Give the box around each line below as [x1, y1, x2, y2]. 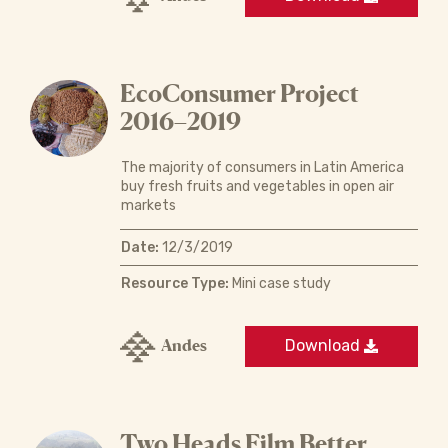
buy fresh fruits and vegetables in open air [120, 177, 394, 195]
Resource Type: [120, 274, 229, 292]
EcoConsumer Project [119, 78, 359, 108]
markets [120, 196, 176, 214]
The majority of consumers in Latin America [120, 158, 404, 176]
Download [285, 336, 364, 355]
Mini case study [228, 274, 331, 292]
